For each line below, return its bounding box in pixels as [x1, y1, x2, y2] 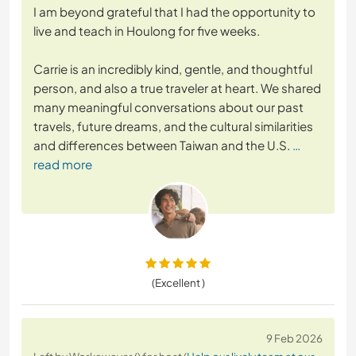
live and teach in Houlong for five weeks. [33, 22, 260, 38]
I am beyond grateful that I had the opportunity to [33, 3, 315, 19]
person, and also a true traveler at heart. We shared [33, 79, 321, 95]
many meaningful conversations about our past [33, 99, 304, 114]
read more [33, 156, 92, 172]
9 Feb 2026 [266, 331, 323, 345]
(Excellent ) [151, 275, 205, 289]
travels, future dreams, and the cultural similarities [33, 118, 313, 133]
